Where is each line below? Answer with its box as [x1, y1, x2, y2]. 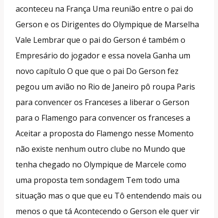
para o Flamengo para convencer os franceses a [16, 112, 190, 123]
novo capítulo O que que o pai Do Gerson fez [16, 65, 179, 76]
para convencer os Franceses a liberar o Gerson [16, 96, 189, 108]
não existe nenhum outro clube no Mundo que [16, 143, 185, 154]
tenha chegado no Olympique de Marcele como [16, 159, 186, 170]
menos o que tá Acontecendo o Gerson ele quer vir [16, 205, 200, 217]
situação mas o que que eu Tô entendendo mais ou [16, 190, 201, 201]
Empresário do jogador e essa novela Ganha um [16, 50, 190, 61]
